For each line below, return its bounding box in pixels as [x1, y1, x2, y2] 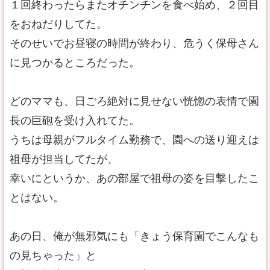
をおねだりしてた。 [10, 18, 107, 30]
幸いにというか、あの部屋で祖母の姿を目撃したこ [10, 172, 259, 184]
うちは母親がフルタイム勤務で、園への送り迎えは [10, 134, 259, 146]
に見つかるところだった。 [10, 57, 140, 69]
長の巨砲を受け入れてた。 [10, 115, 140, 127]
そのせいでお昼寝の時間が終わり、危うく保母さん [10, 37, 259, 49]
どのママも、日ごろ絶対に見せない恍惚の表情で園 [10, 95, 259, 107]
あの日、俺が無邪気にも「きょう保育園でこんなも [10, 230, 259, 242]
